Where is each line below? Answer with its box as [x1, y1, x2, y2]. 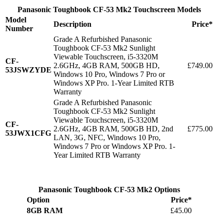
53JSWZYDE [5, 66, 52, 74]
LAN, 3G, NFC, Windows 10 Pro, [54, 133, 161, 142]
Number [5, 24, 33, 33]
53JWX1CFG [5, 129, 51, 138]
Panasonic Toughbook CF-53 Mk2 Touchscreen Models [17, 5, 201, 14]
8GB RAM [26, 206, 63, 215]
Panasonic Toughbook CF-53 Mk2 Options [38, 185, 180, 194]
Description [54, 20, 91, 29]
